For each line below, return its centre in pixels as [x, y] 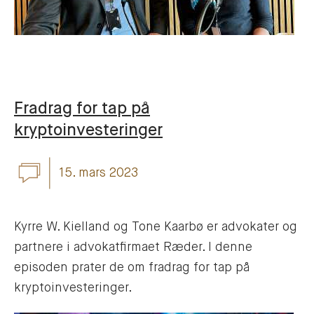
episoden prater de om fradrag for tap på [132, 268]
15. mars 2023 [98, 173]
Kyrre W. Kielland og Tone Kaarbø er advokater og [156, 227]
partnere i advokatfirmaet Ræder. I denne [133, 248]
